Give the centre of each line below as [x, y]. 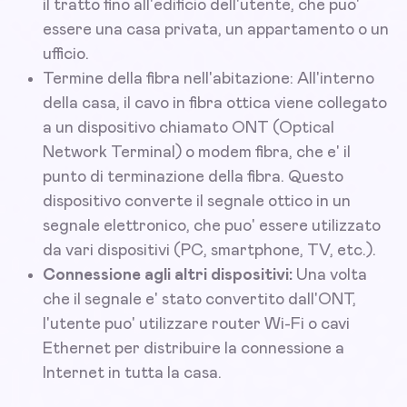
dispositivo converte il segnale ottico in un [197, 202]
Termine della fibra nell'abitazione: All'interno [208, 79]
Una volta [330, 276]
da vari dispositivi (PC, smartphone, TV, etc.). [209, 251]
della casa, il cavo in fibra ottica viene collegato [215, 104]
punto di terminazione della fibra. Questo [193, 178]
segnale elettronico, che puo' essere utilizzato [212, 227]
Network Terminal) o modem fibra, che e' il [197, 153]
